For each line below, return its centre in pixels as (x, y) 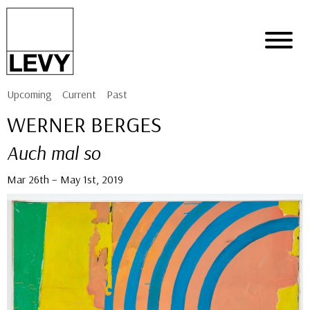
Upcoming (29, 94)
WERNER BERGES (84, 124)
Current (79, 94)
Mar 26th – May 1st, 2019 (65, 179)
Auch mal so (54, 153)
